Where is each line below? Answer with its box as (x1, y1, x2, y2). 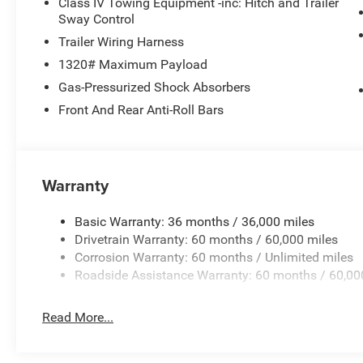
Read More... (42, 310, 114, 326)
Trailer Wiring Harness (58, 34, 185, 50)
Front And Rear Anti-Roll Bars (58, 102, 224, 118)
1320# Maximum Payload (58, 57, 208, 73)
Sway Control (58, 11, 135, 28)
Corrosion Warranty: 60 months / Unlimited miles (75, 250, 354, 266)
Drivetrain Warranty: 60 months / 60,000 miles (75, 232, 339, 248)
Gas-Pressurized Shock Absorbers (58, 79, 251, 96)
